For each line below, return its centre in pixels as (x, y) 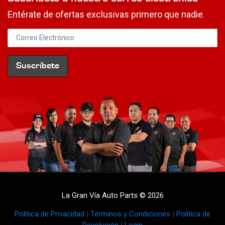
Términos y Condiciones (130, 214)
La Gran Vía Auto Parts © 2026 (113, 196)
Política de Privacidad (49, 214)
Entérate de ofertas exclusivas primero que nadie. (106, 14)
